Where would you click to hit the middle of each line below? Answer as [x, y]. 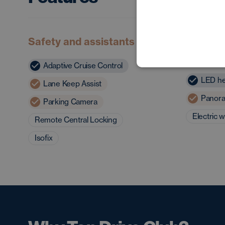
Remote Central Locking [76, 120]
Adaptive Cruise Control [83, 66]
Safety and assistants [81, 42]
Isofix [44, 138]
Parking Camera [70, 102]
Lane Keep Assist [73, 84]
